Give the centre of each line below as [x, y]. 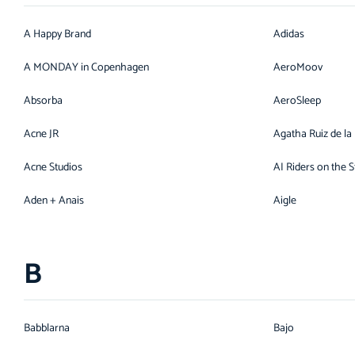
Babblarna [47, 328]
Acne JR [41, 134]
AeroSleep [297, 101]
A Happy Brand [57, 34]
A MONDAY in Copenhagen [86, 68]
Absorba [43, 101]
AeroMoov [298, 68]
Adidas [289, 34]
